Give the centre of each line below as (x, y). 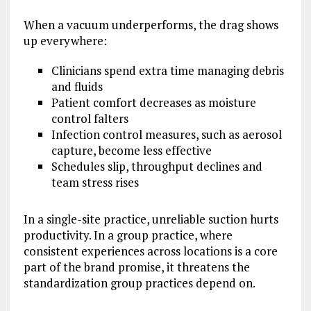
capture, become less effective (131, 150)
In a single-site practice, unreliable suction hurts (151, 219)
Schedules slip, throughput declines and (157, 166)
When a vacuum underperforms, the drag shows (151, 24)
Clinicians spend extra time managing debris (167, 70)
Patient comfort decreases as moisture (153, 102)
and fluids (77, 86)
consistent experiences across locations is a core (150, 251)
